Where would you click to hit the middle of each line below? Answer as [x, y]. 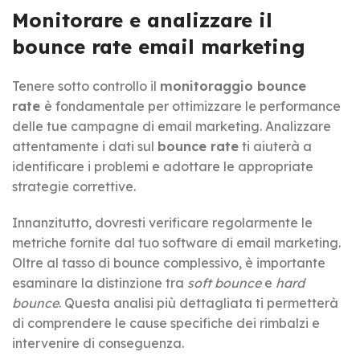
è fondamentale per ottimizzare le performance [192, 106]
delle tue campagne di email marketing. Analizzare [172, 126]
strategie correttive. [74, 186]
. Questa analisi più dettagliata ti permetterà [198, 303]
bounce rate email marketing [159, 46]
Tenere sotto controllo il [86, 86]
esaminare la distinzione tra [100, 282]
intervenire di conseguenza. [98, 343]
